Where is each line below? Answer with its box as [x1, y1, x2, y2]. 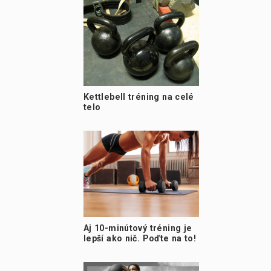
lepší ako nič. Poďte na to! [83, 233, 197, 244]
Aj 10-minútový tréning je [83, 223, 192, 233]
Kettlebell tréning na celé [83, 91, 194, 102]
